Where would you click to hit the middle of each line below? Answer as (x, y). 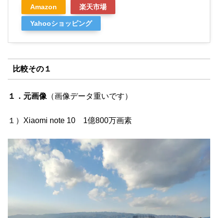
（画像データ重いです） (90, 96)
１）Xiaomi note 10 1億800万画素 (70, 121)
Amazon (44, 7)
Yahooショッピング (61, 24)
